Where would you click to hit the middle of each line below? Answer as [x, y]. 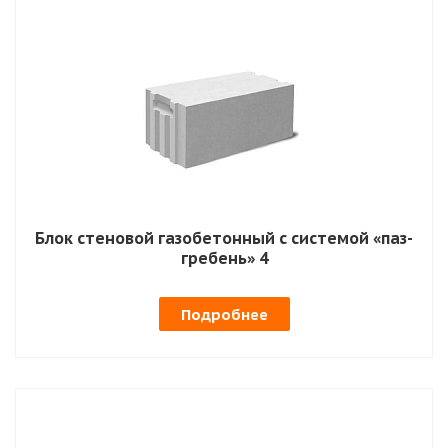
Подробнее [224, 314]
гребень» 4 [224, 257]
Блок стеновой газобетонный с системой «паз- [224, 237]
